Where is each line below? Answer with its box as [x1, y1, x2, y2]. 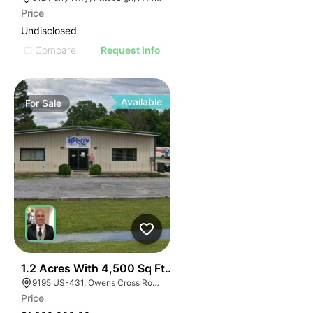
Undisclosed [21, 24, 77, 36]
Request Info [101, 44, 161, 56]
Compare [35, 43, 76, 56]
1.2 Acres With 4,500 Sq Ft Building [21, 261, 212, 275]
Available [121, 96, 163, 108]
